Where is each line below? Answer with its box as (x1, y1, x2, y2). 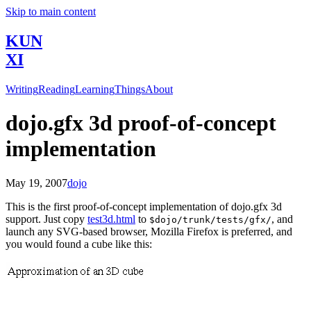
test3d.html (87, 212, 135, 225)
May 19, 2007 (6, 176, 67, 189)
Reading (38, 83, 75, 95)
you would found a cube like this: (6, 237, 152, 250)
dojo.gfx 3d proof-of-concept (6, 110, 276, 136)
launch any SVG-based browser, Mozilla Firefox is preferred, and (6, 225, 292, 237)
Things (115, 83, 145, 95)
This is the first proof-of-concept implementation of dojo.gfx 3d (6, 200, 282, 212)
